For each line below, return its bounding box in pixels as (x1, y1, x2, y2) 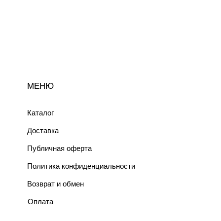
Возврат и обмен (27, 180, 84, 188)
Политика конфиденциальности (27, 162, 135, 170)
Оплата (28, 197, 53, 206)
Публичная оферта (27, 144, 92, 152)
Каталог (27, 109, 54, 117)
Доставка (27, 126, 59, 135)
